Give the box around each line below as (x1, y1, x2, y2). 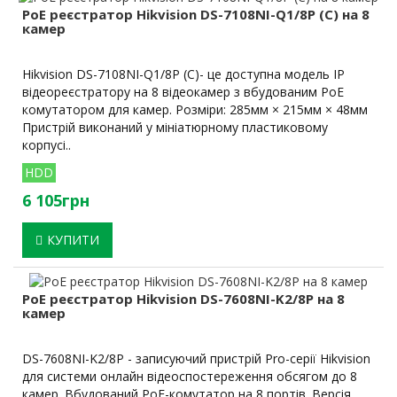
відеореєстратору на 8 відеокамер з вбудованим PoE (22, 82, 344, 100)
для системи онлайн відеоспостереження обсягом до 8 (22, 368, 357, 385)
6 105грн (22, 189, 90, 211)
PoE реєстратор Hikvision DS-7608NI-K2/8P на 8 (22, 290, 345, 308)
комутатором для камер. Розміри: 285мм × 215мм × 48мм (22, 100, 368, 118)
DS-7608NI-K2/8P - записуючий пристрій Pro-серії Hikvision (22, 350, 370, 368)
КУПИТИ (47, 230, 99, 248)
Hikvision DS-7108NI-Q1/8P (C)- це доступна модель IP (22, 65, 345, 82)
